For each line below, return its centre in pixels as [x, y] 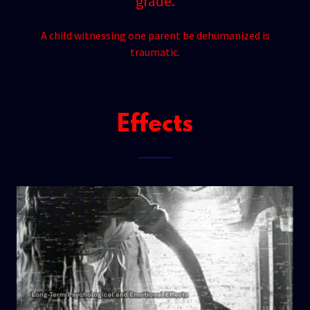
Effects [155, 126]
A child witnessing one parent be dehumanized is [155, 36]
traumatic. [155, 52]
